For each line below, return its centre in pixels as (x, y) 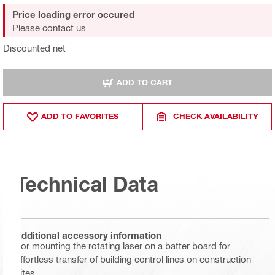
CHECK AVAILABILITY (216, 116)
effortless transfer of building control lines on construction (133, 259)
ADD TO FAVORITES (80, 116)
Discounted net (34, 48)
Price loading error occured (73, 14)
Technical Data (87, 184)
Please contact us (49, 27)
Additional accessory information (88, 235)
